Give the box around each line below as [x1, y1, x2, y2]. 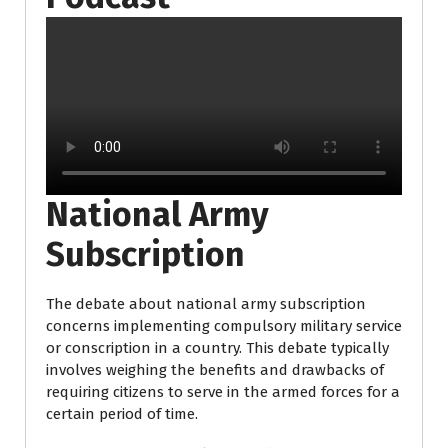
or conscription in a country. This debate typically [46, 338, 389, 357]
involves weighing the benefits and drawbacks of [46, 360, 384, 379]
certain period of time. [46, 404, 198, 423]
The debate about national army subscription [46, 294, 366, 313]
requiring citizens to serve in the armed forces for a [46, 382, 400, 401]
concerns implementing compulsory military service [46, 316, 402, 335]
